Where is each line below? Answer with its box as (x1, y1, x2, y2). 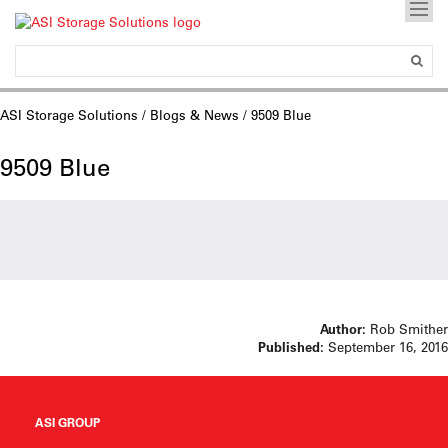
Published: (258, 338, 324, 355)
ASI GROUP (35, 414, 100, 430)
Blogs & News (150, 106, 239, 123)
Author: (320, 320, 366, 337)
